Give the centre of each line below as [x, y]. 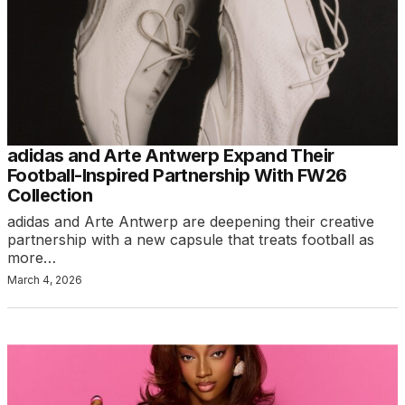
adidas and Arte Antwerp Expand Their [171, 156]
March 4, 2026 [45, 280]
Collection [50, 196]
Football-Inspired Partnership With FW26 [177, 176]
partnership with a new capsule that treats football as [191, 240]
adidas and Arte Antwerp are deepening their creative [191, 222]
